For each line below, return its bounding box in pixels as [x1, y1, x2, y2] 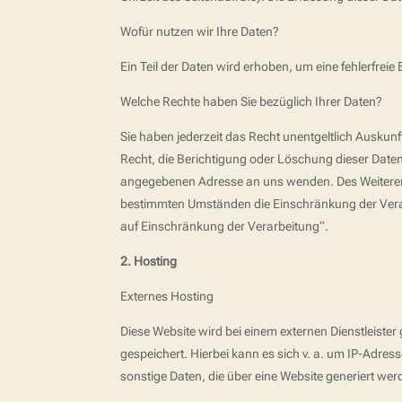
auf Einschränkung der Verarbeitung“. [120, 219, 329, 234]
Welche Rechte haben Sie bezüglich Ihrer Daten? [120, 94, 383, 109]
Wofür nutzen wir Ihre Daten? [120, 24, 280, 39]
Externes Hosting [120, 289, 214, 304]
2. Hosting [120, 254, 178, 269]
